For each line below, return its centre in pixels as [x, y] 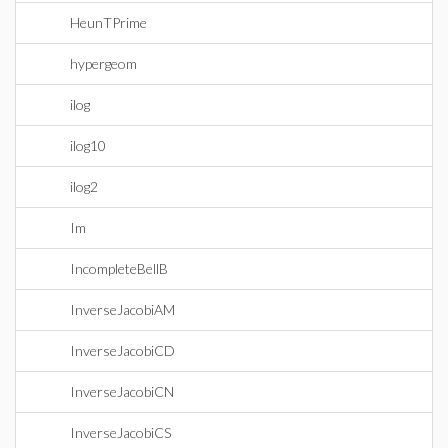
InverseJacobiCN [122, 391]
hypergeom [103, 63]
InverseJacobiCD [122, 350]
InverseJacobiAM [122, 309]
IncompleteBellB [119, 268]
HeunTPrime [108, 22]
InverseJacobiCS [120, 432]
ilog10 [88, 145]
